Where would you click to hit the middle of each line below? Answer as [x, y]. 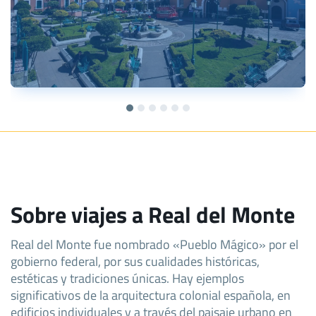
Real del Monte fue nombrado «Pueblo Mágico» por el [154, 244]
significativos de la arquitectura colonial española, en [151, 294]
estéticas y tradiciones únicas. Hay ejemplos [127, 278]
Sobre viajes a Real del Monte [153, 214]
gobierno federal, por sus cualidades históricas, [135, 261]
